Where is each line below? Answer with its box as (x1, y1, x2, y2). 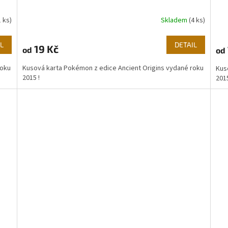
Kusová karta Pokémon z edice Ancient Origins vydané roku (22, 63, 204, 73)
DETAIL (174, 40, 197, 49)
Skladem (160, 15, 189, 26)
